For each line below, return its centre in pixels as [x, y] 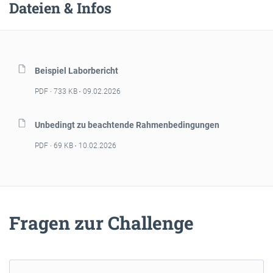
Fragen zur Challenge [101, 222]
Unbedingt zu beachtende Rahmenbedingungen [127, 125]
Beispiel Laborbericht [76, 70]
